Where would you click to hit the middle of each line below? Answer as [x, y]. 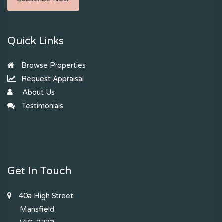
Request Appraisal [52, 79]
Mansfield [37, 209]
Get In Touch [39, 171]
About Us [37, 92]
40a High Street [45, 196]
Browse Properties [53, 66]
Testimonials [42, 106]
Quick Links [36, 41]
